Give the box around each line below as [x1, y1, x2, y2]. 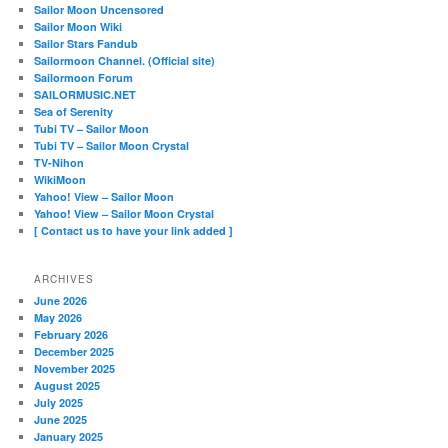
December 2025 [34, 343, 115, 359]
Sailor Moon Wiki [34, 19, 123, 35]
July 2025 [34, 394, 84, 410]
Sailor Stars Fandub [34, 36, 139, 52]
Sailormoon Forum [34, 70, 134, 86]
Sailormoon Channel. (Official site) [34, 53, 216, 69]
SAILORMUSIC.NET [34, 87, 137, 103]
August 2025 [34, 377, 101, 393]
